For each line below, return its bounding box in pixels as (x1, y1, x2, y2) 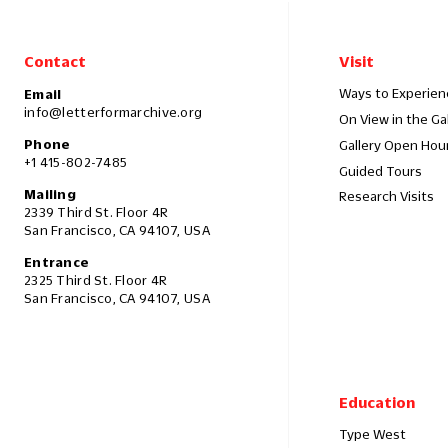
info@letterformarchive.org (24, 105, 203, 120)
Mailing (24, 187, 76, 202)
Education (339, 393, 415, 410)
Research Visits (339, 189, 434, 204)
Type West (339, 426, 406, 441)
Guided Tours (339, 163, 422, 178)
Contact (24, 53, 86, 70)
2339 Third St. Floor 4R (24, 205, 169, 220)
